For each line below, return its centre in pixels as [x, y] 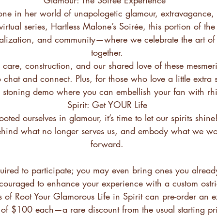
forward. [107, 144]
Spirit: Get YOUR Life [107, 104]
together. [107, 52]
